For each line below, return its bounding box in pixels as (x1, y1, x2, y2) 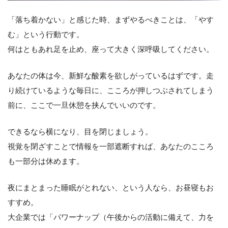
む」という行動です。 (8, 30, 84, 39)
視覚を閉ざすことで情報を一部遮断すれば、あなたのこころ (8, 141, 214, 151)
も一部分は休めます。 (8, 156, 84, 165)
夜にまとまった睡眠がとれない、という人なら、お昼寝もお (8, 183, 214, 192)
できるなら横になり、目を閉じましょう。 (8, 127, 153, 136)
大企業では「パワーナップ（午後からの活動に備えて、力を (8, 212, 214, 221)
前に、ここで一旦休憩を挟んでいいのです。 (8, 100, 160, 109)
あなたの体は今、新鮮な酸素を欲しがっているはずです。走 (8, 71, 214, 80)
